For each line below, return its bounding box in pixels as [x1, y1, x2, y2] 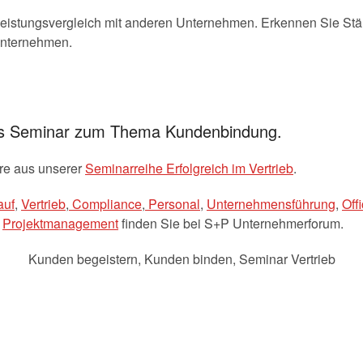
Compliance [69, 194, 142, 214]
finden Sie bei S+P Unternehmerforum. [118, 214, 344, 233]
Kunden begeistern [28, 250, 138, 269]
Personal [145, 194, 200, 214]
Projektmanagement [2, 214, 118, 233]
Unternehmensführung [207, 194, 335, 214]
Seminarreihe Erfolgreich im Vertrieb [85, 159, 293, 178]
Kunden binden [143, 250, 233, 269]
